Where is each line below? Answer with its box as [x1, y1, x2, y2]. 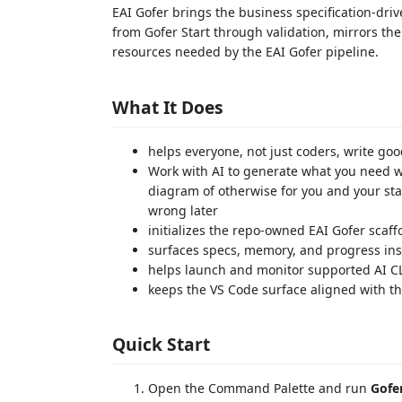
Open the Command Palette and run [148, 380, 371, 397]
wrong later [148, 201, 218, 219]
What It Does [112, 94, 223, 119]
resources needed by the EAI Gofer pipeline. [112, 43, 379, 60]
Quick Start [112, 332, 210, 356]
